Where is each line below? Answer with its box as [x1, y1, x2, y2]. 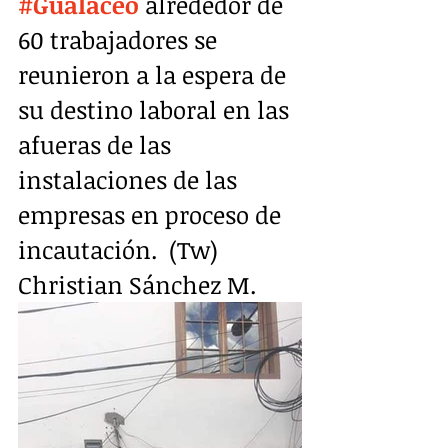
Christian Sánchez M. [18, 267, 262, 301]
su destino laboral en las [18, 92, 295, 126]
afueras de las [18, 127, 177, 161]
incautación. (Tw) [18, 232, 224, 266]
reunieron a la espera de [18, 57, 292, 91]
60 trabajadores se [18, 22, 223, 56]
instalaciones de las [18, 162, 243, 196]
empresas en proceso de [18, 197, 287, 231]
